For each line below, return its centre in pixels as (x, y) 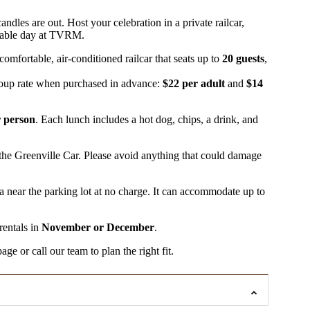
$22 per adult (194, 83)
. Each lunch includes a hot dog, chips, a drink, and (147, 119)
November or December (98, 227)
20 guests (243, 58)
